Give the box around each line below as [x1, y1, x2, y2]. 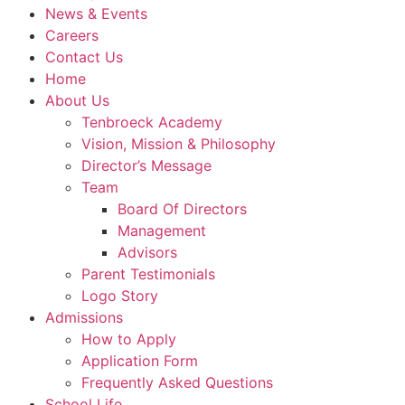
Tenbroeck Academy [81, 113, 222, 132]
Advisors [118, 243, 177, 262]
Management [118, 221, 206, 240]
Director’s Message [81, 156, 212, 175]
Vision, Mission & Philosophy [81, 135, 276, 154]
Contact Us [45, 48, 123, 67]
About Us [45, 91, 109, 110]
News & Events [45, 5, 147, 24]
